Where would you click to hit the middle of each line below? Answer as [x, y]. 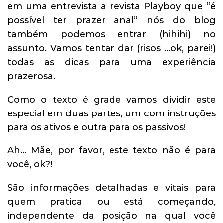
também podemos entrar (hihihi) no [111, 35]
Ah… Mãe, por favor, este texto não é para [111, 151]
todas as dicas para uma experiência [111, 62]
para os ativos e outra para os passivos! [97, 127]
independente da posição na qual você [111, 215]
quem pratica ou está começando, [111, 201]
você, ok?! [30, 165]
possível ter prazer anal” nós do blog [111, 21]
